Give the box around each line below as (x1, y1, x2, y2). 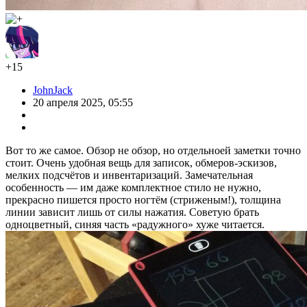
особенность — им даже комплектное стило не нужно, (5, 181, 261, 193)
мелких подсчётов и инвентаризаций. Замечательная (5, 169, 253, 181)
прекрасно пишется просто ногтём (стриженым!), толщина (5, 193, 281, 206)
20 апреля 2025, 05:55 (33, 96, 133, 108)
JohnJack (33, 84, 73, 96)
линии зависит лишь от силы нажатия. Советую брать (5, 206, 259, 218)
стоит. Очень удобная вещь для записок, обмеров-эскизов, (5, 156, 277, 169)
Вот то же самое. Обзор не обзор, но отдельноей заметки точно (5, 144, 301, 156)
